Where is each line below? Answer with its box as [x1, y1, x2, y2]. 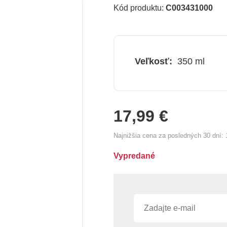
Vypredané [113, 152, 155, 160]
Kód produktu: [113, 4, 166, 12]
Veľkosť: [135, 56, 172, 66]
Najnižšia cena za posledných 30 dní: [113, 132, 225, 139]
